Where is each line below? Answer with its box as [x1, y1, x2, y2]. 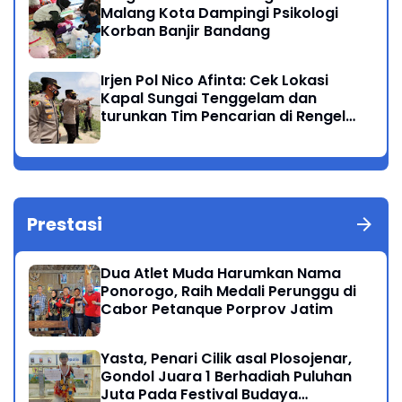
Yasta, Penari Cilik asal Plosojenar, [100, 348, 352, 370]
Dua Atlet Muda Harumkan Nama [100, 263, 341, 284]
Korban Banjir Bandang [100, 21, 270, 42]
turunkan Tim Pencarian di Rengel [100, 106, 345, 127]
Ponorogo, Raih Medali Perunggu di [100, 281, 356, 302]
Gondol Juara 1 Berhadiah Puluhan [100, 366, 352, 388]
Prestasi [27, 212, 102, 238]
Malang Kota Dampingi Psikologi [100, 3, 338, 24]
